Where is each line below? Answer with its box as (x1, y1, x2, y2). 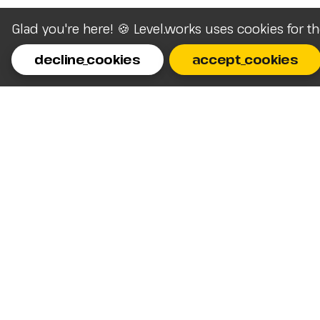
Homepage (201, 166, 268, 184)
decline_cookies (34, 51, 141, 68)
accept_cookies (191, 51, 299, 68)
